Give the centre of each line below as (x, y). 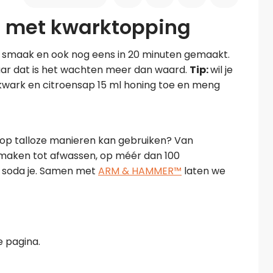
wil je (222, 70)
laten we (204, 171)
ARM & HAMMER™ (140, 171)
